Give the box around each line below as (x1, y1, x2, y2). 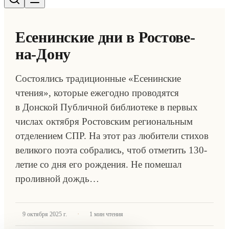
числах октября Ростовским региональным (15, 116, 193, 127)
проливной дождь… (15, 173, 99, 184)
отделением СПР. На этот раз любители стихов (15, 130, 209, 141)
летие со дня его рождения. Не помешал (15, 159, 181, 170)
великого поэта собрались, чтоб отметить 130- (15, 145, 207, 155)
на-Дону (15, 45, 71, 62)
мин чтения (93, 211, 123, 218)
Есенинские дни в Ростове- (15, 29, 195, 45)
